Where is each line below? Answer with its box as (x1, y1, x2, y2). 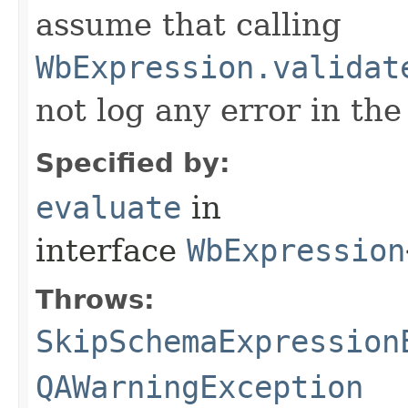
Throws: (36, 283, 155, 315)
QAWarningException (36, 368, 363, 405)
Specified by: (36, 147, 230, 178)
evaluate (36, 189, 181, 226)
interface (36, 231, 187, 269)
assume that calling (36, 5, 342, 43)
